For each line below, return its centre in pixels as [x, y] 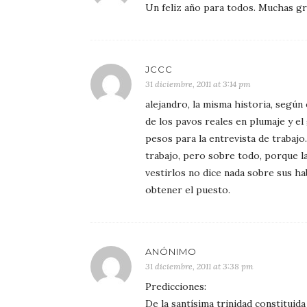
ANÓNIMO [171, 251]
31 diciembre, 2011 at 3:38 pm [199, 266]
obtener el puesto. [188, 190]
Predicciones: [176, 286]
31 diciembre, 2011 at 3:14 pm [198, 84]
